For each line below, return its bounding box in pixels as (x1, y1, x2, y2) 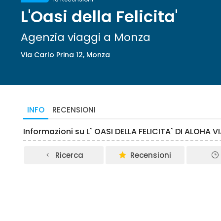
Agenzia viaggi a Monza (21, 30, 150, 45)
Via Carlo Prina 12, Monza (21, 50, 110, 60)
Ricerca (55, 150, 84, 160)
